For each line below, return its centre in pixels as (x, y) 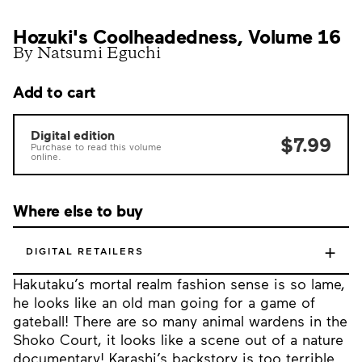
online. (46, 156)
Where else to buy (78, 210)
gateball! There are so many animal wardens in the (180, 321)
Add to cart (55, 91)
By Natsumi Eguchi (87, 55)
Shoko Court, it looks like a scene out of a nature (178, 339)
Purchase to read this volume (96, 146)
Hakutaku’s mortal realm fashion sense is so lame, (179, 284)
